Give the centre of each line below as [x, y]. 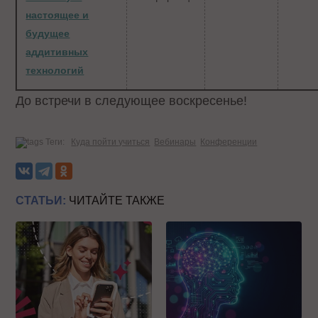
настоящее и [57, 15]
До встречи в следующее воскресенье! [132, 101]
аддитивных [57, 52]
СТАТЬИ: [41, 200]
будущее [48, 34]
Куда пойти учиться [111, 142]
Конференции [229, 142]
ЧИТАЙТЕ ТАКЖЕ [116, 200]
